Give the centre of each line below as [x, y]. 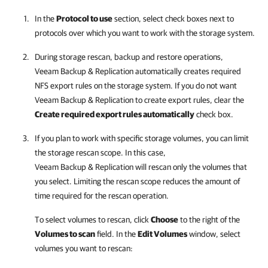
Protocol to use [84, 19]
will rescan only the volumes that [190, 167]
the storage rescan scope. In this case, [100, 153]
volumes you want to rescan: [84, 248]
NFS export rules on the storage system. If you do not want [136, 86]
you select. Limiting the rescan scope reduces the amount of [137, 181]
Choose [165, 220]
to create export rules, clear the [189, 100]
